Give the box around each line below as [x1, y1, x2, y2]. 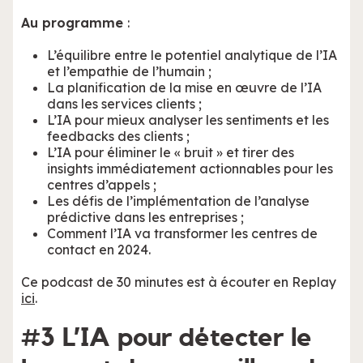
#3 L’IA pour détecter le [21, 325, 312, 352]
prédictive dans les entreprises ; [47, 209, 244, 226]
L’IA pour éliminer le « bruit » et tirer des [47, 144, 294, 161]
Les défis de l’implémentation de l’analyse [47, 193, 310, 210]
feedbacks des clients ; [47, 128, 190, 145]
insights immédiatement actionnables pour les [47, 160, 333, 177]
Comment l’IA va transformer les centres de [47, 225, 318, 242]
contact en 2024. [47, 241, 154, 258]
